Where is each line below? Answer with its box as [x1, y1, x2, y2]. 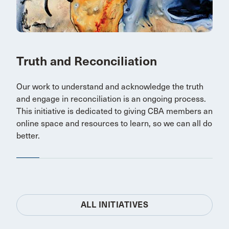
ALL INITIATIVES [80, 200, 149, 210]
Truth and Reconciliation [16, 54, 157, 70]
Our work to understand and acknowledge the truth [16, 82, 203, 92]
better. [16, 131, 40, 141]
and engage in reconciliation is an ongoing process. [16, 94, 206, 104]
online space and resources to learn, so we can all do [16, 119, 212, 129]
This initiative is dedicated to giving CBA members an [16, 106, 213, 117]
